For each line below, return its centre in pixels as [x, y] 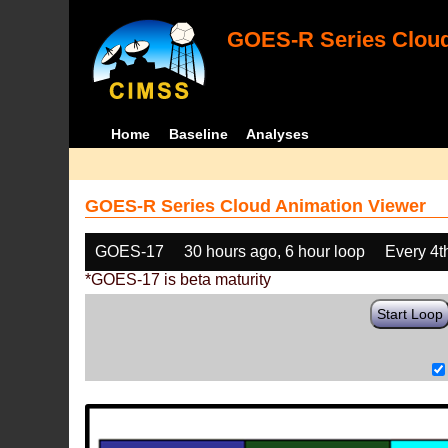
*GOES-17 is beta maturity [178, 279]
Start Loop [410, 314]
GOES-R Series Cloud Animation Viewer [256, 206]
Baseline [198, 134]
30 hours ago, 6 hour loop [275, 251]
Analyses [278, 134]
